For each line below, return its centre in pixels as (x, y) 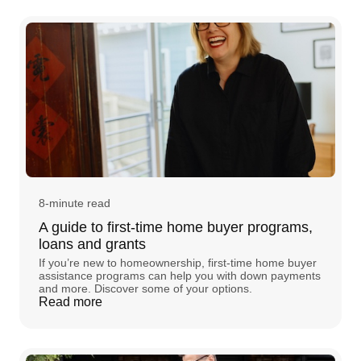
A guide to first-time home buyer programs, (176, 227)
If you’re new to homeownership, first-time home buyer (178, 262)
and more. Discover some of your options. (145, 288)
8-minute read (75, 203)
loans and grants (92, 244)
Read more (71, 301)
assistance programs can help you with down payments (180, 275)
